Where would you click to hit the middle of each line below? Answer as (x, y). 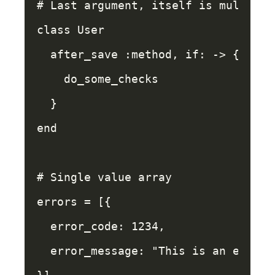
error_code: (91, 226)
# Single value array (104, 177)
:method (148, 54)
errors (57, 202)
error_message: (101, 251)
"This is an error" (212, 251)
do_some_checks (111, 79)
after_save (84, 54)
